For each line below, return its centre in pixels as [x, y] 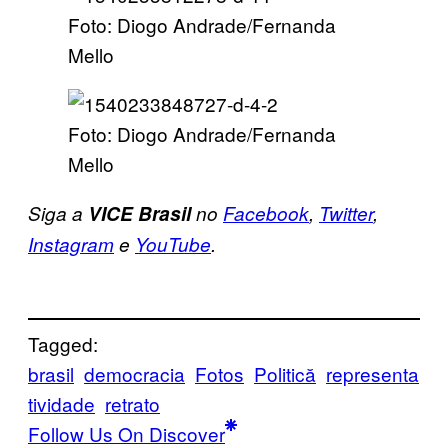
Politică [285, 374]
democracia [134, 374]
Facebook [266, 212]
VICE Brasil [139, 213]
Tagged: [63, 344]
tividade [61, 404]
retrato [132, 404]
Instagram [71, 243]
